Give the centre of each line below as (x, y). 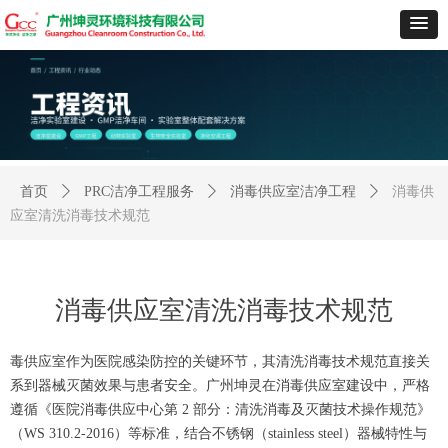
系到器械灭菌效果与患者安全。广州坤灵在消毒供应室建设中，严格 (220, 385)
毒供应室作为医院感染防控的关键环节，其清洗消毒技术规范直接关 (220, 361)
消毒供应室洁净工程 (293, 191)
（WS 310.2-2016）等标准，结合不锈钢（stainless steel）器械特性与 (218, 433)
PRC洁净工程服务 (139, 191)
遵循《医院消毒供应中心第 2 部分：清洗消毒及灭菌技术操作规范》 (220, 409)
